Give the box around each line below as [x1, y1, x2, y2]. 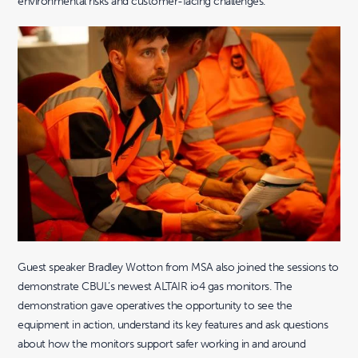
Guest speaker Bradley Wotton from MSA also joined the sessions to [18, 260, 339, 275]
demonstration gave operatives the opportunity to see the [18, 298, 292, 313]
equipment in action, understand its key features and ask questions [18, 317, 328, 332]
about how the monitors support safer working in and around [18, 336, 306, 352]
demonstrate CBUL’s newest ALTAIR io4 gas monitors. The [18, 279, 292, 294]
